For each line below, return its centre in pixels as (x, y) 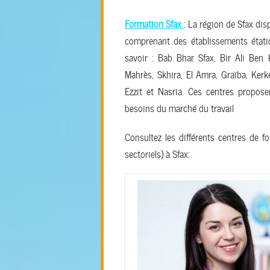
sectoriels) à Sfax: (157, 153)
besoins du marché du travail (179, 108)
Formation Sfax (154, 23)
